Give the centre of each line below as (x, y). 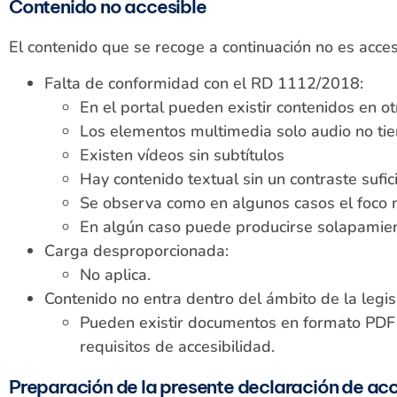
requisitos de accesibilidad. (177, 347)
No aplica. (115, 275)
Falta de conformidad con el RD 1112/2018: (204, 84)
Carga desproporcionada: (136, 251)
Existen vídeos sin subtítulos (182, 156)
